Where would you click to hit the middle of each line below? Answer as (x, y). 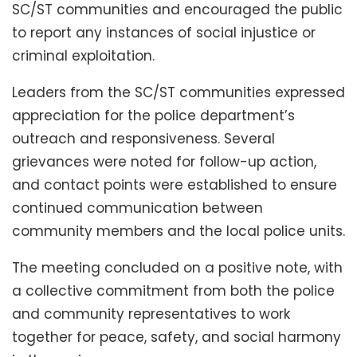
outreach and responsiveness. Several (143, 139)
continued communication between (137, 208)
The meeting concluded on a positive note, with (177, 268)
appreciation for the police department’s (153, 116)
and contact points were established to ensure (175, 185)
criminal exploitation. (83, 56)
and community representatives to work (151, 314)
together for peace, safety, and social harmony (177, 337)
